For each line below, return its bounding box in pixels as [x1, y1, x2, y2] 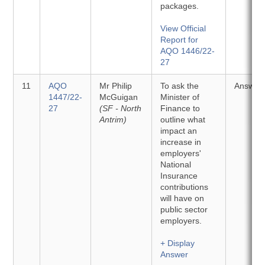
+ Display [160, 238, 195, 248]
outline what [160, 115, 206, 124]
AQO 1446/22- [160, 46, 215, 56]
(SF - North [99, 104, 142, 113]
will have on [160, 193, 205, 203]
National [160, 160, 192, 169]
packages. [160, 1, 199, 11]
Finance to [160, 104, 201, 113]
